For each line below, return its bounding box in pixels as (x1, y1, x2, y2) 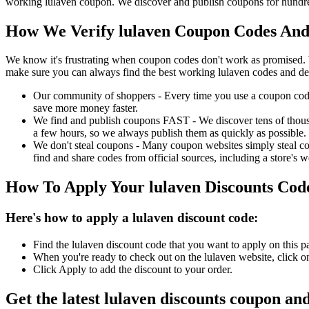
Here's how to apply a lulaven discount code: (6, 210, 258, 226)
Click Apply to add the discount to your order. (33, 263, 232, 275)
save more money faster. (33, 102, 138, 114)
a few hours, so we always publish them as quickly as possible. (33, 127, 306, 139)
